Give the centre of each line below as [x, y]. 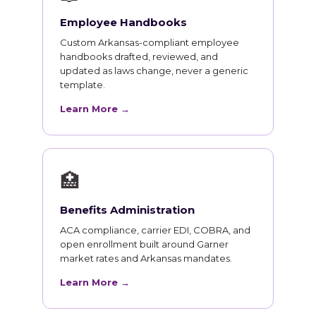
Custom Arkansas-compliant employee [150, 43]
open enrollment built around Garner [144, 244]
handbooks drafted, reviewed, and [139, 57]
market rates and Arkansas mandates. [146, 259]
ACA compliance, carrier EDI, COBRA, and [155, 230]
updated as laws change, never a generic [154, 71]
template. [83, 85]
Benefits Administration [127, 210]
